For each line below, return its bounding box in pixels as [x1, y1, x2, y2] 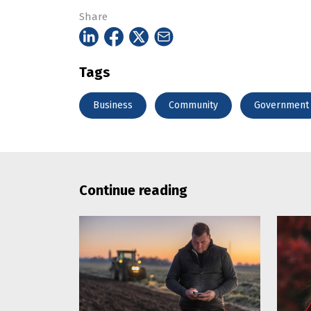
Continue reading [79, 181, 187, 199]
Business [93, 99, 133, 111]
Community [169, 99, 218, 111]
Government [254, 99, 309, 111]
